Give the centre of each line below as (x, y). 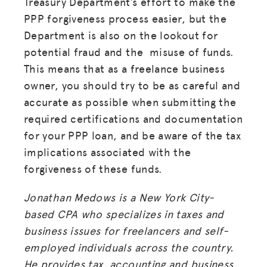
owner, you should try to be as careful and (132, 85)
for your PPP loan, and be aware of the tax (133, 135)
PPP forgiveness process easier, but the (125, 18)
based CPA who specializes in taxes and (124, 213)
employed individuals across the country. (129, 247)
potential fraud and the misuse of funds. (129, 51)
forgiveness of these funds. (93, 168)
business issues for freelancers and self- (126, 230)
